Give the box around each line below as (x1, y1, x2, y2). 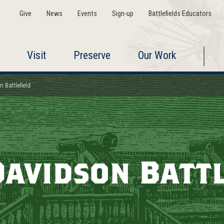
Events (77, 9, 97, 18)
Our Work (137, 49, 176, 61)
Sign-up (111, 9, 133, 18)
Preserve (73, 49, 110, 61)
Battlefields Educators (148, 9, 211, 18)
